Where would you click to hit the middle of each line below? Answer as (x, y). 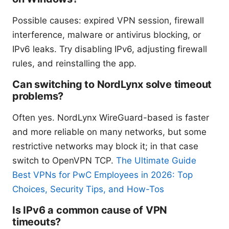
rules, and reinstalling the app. (74, 64)
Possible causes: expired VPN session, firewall (108, 21)
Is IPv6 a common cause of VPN (90, 210)
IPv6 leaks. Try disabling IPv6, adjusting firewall (110, 49)
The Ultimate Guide (156, 161)
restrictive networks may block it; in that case (105, 146)
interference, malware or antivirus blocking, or (107, 35)
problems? (38, 96)
